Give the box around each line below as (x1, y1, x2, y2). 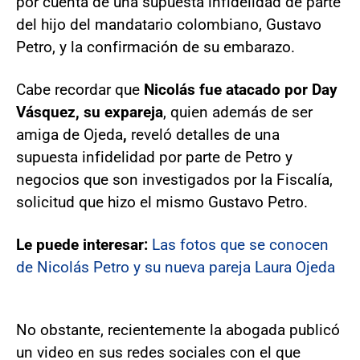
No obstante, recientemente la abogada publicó (16, 320, 340, 339)
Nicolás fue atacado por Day (144, 80, 337, 99)
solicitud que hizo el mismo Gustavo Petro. (16, 192, 308, 211)
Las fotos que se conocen (152, 235, 329, 254)
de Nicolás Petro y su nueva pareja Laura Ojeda (16, 257, 335, 276)
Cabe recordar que (16, 80, 144, 99)
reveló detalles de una (131, 125, 280, 144)
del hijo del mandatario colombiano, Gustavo (16, 14, 321, 34)
